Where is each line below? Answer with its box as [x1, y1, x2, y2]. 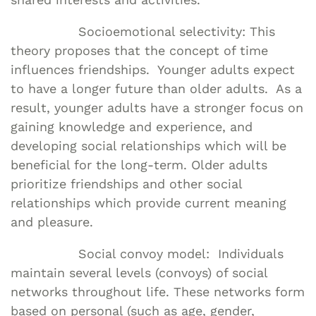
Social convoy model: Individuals [11, 245, 284, 261]
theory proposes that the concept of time [11, 42, 268, 58]
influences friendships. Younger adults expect [11, 61, 295, 77]
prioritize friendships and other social [11, 176, 242, 191]
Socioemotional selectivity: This [11, 23, 275, 39]
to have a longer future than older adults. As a [11, 80, 302, 96]
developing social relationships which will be [11, 138, 286, 153]
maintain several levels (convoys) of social [11, 265, 267, 280]
